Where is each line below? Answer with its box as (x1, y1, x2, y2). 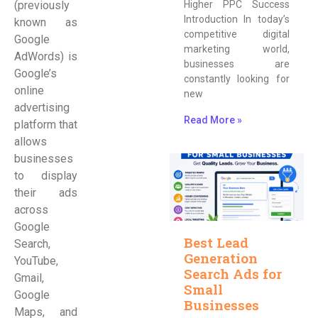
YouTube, (14, 253, 58, 268)
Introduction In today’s (183, 13, 290, 26)
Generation (183, 248, 258, 267)
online (14, 83, 44, 97)
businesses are (183, 58, 290, 70)
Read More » (183, 114, 242, 126)
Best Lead (183, 233, 248, 251)
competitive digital (183, 28, 290, 40)
